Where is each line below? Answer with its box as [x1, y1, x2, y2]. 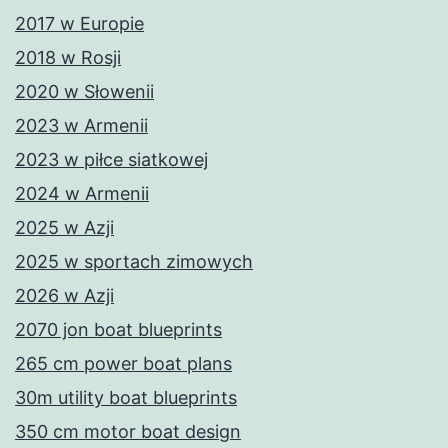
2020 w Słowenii [15, 81, 154, 103]
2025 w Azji [15, 217, 114, 239]
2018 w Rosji [15, 47, 121, 69]
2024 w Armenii [15, 183, 149, 205]
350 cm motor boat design [15, 421, 241, 443]
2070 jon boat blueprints [15, 319, 222, 341]
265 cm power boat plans [15, 353, 232, 375]
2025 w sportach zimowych [15, 251, 253, 273]
